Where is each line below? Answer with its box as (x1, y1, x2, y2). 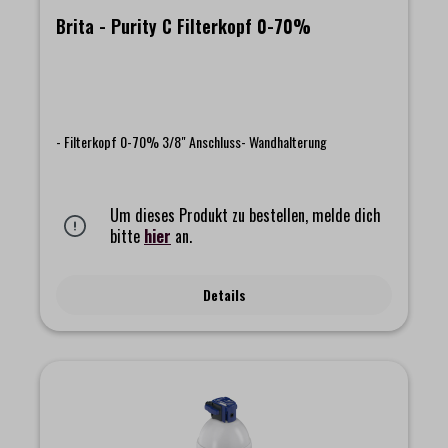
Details (202, 283, 246, 305)
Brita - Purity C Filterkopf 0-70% (56, 12, 311, 39)
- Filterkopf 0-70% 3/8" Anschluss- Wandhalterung (56, 130, 327, 152)
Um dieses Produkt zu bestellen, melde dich (110, 202, 381, 227)
